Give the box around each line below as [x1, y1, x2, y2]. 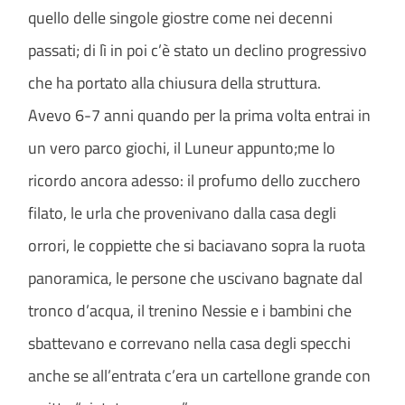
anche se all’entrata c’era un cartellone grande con [28, 363, 372, 389]
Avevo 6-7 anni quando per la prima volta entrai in [28, 103, 372, 128]
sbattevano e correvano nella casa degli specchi [28, 331, 352, 356]
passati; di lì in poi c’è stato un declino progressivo [28, 38, 368, 63]
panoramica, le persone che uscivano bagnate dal [28, 266, 363, 291]
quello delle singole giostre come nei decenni [28, 5, 334, 31]
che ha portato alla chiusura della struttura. [28, 71, 322, 96]
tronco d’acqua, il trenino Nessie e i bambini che [28, 298, 353, 324]
